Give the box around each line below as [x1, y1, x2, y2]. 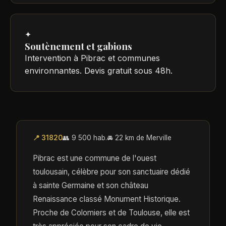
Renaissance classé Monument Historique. [33, 194, 181, 204]
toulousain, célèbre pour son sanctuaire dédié [33, 166, 190, 177]
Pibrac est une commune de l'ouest [33, 153, 156, 163]
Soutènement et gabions [25, 39, 132, 52]
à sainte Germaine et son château [33, 180, 148, 190]
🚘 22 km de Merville [107, 133, 172, 142]
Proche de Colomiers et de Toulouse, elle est [33, 207, 190, 217]
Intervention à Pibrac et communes [25, 52, 160, 63]
